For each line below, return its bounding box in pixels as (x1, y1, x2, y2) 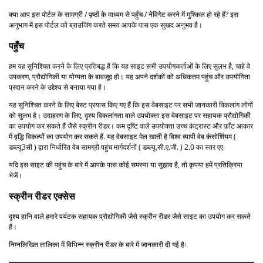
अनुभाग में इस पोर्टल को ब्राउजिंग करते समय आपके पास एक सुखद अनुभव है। (9, 19, 203, 30)
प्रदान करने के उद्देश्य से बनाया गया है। (9, 82, 106, 92)
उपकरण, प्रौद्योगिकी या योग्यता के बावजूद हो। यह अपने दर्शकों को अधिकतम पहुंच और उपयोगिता (9, 71, 250, 82)
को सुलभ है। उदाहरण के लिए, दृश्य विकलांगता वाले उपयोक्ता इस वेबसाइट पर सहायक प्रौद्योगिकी (9, 110, 251, 120)
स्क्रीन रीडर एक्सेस (9, 189, 75, 203)
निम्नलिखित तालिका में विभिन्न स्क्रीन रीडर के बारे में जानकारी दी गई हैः (9, 239, 187, 249)
